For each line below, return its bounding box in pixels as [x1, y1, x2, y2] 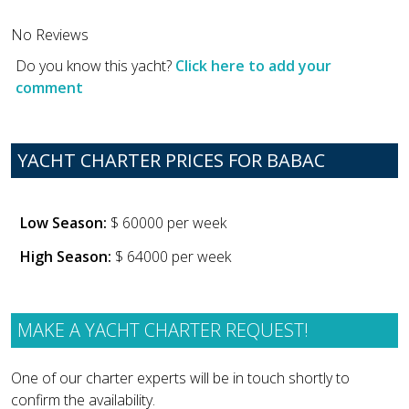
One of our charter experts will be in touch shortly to [11, 368, 350, 389]
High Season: [20, 246, 111, 267]
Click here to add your [175, 55, 331, 76]
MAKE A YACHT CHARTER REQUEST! [17, 317, 309, 342]
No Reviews [11, 24, 89, 45]
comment [16, 77, 83, 98]
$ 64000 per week [111, 246, 231, 267]
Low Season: [20, 213, 107, 234]
